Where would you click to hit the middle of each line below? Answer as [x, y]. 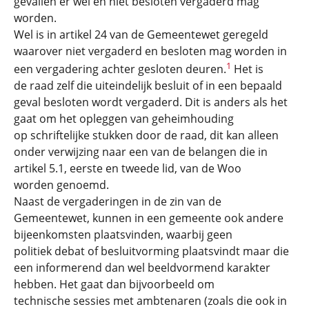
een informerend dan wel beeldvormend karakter [142, 267]
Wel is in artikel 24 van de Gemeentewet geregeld [141, 34]
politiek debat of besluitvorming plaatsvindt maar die [151, 251]
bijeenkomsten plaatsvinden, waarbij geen [123, 234]
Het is [247, 69]
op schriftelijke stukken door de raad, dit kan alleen [146, 135]
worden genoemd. [61, 185]
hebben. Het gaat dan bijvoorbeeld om [114, 284]
